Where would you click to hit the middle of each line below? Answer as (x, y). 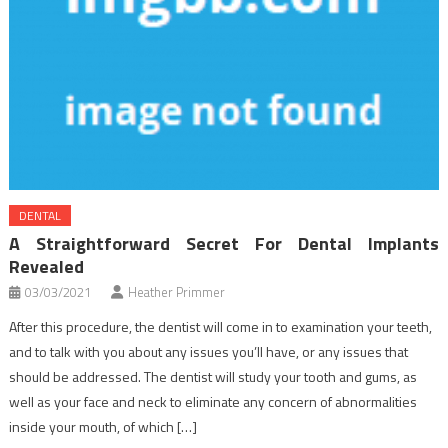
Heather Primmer (177, 292)
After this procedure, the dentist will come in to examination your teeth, (221, 327)
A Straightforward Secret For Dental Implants (224, 244)
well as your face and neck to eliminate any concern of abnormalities (213, 402)
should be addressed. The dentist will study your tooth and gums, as (213, 377)
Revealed (47, 267)
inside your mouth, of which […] (103, 427)
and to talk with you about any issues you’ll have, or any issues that (209, 352)
